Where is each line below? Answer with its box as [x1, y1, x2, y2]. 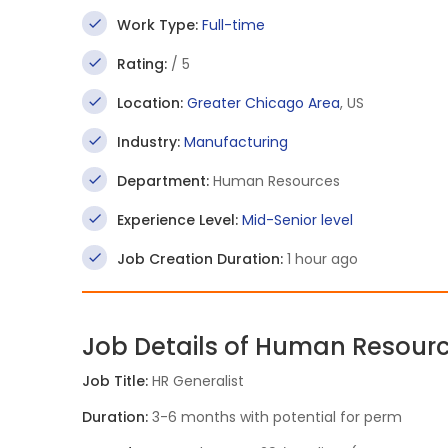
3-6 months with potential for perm [152, 407, 402, 427]
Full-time [202, 15, 265, 35]
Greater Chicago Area [187, 93, 340, 113]
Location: [117, 93, 183, 113]
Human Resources [209, 171, 340, 191]
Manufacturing [184, 132, 288, 152]
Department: [117, 171, 209, 191]
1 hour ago [283, 249, 358, 269]
